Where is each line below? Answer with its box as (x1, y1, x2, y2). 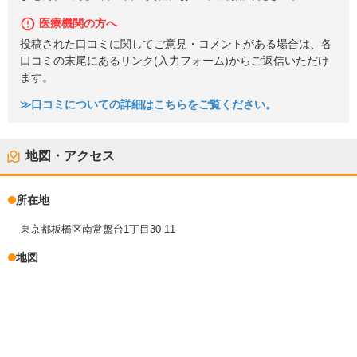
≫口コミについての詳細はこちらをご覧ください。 (20, 99, 277, 112)
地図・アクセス (25, 149, 115, 163)
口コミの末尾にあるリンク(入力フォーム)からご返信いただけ (20, 54, 329, 67)
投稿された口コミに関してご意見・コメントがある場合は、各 (20, 37, 332, 50)
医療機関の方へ (39, 17, 117, 29)
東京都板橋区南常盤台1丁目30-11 (20, 223, 175, 236)
